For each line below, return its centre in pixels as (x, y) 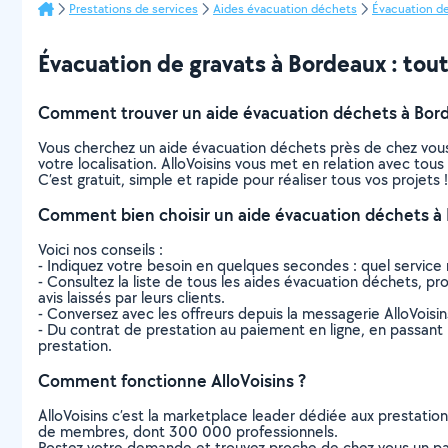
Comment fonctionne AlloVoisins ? (172, 380)
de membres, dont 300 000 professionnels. (188, 431)
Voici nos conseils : (100, 249)
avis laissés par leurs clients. (131, 297)
